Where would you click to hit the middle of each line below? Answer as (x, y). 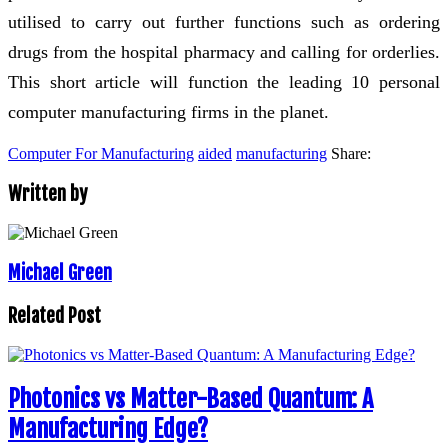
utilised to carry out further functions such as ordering (224, 21)
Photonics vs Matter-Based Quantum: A (190, 399)
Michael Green (60, 272)
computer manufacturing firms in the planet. (168, 111)
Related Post (54, 315)
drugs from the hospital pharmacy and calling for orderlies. (224, 51)
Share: (351, 153)
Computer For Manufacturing (101, 153)
